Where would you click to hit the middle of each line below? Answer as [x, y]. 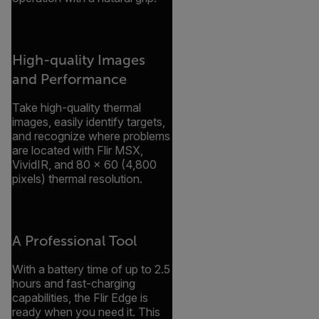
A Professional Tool [74, 241]
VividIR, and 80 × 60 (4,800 [84, 165]
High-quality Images [78, 60]
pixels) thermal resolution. [77, 179]
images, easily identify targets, [88, 122]
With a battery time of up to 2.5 [91, 270]
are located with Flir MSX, [77, 151]
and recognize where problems [91, 136]
